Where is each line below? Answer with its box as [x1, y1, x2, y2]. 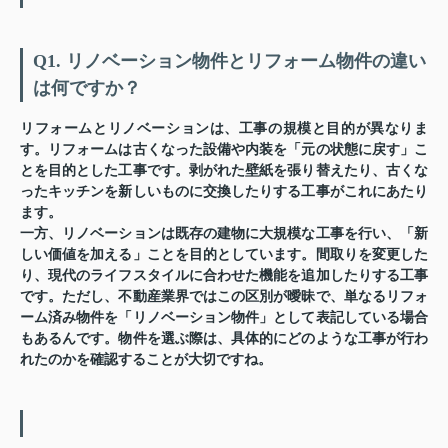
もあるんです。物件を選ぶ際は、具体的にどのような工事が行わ [20, 331, 428, 347]
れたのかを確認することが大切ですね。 [20, 352, 272, 368]
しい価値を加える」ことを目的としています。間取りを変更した [20, 247, 428, 263]
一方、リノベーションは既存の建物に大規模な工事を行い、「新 [20, 226, 428, 242]
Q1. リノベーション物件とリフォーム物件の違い [33, 51, 426, 72]
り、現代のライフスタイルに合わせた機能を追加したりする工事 [20, 268, 428, 284]
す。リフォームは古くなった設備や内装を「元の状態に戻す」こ [20, 142, 428, 158]
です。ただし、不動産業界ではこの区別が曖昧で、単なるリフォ [20, 289, 428, 305]
